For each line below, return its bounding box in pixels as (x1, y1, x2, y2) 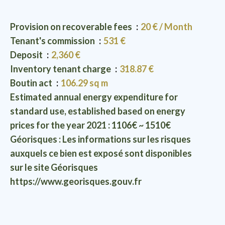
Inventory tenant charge (10, 63, 113, 74)
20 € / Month (141, 21, 192, 32)
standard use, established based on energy (10, 105, 185, 117)
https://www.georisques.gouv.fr (10, 176, 142, 187)
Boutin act (10, 77, 54, 88)
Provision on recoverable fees (10, 21, 134, 32)
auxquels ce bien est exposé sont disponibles (10, 148, 192, 159)
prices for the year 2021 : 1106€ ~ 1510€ (10, 120, 171, 131)
